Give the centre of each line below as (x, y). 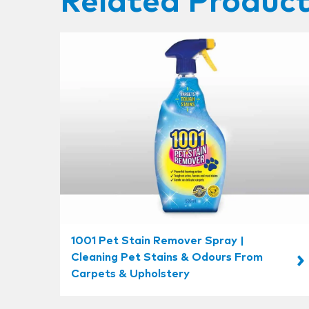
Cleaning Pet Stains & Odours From (167, 257)
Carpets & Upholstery (130, 273)
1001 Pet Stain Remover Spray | (158, 240)
